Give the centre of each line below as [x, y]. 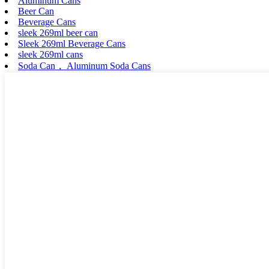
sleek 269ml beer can [58, 33]
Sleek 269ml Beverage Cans [72, 44]
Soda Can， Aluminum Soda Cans [84, 66]
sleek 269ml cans [50, 55]
